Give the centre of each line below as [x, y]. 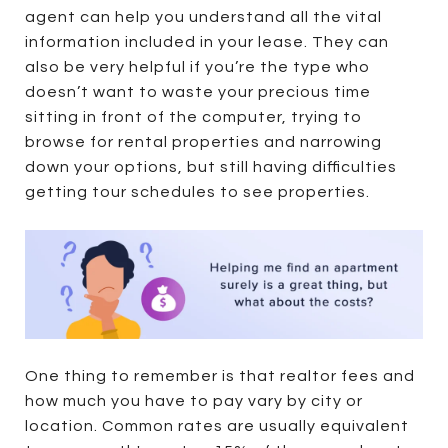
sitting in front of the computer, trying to [193, 116]
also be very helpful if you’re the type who [197, 66]
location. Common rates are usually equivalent [217, 425]
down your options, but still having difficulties [211, 166]
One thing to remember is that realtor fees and [220, 375]
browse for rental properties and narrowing [203, 141]
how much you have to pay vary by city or [194, 400]
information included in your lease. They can [207, 41]
